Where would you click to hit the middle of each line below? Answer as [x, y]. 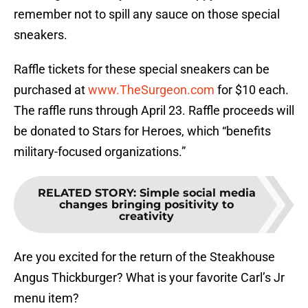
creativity [146, 217]
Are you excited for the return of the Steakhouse [144, 257]
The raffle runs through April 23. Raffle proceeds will [154, 111]
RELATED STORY [85, 193]
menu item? [46, 298]
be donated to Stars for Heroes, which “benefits [142, 131]
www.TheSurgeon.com [151, 90]
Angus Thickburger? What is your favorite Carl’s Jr [149, 278]
